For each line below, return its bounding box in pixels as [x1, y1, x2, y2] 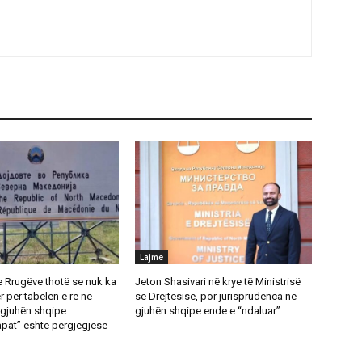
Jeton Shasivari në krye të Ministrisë [135, 275, 301, 288]
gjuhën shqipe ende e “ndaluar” [135, 304, 281, 317]
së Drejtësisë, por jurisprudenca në [135, 289, 297, 302]
